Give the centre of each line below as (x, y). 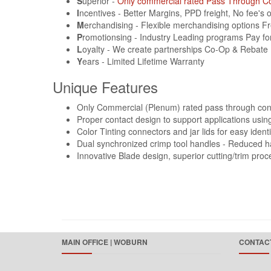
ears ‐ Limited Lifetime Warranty (143, 61)
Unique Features (105, 87)
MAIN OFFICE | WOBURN (105, 242)
